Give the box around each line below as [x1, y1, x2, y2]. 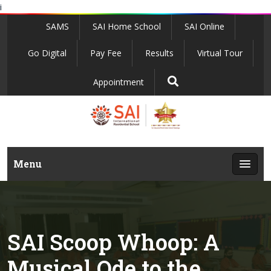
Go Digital [28, 47, 67, 59]
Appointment [93, 76, 144, 88]
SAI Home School [93, 21, 161, 32]
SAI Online [184, 21, 224, 32]
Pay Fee [90, 47, 122, 59]
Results [145, 47, 174, 59]
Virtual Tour [197, 47, 243, 59]
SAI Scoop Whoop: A [7, 227, 220, 256]
